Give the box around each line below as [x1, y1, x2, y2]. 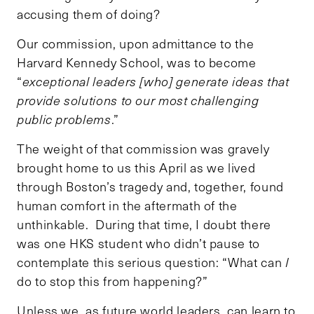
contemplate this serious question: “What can [17, 253, 282, 271]
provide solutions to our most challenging [17, 91, 259, 109]
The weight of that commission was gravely [17, 139, 270, 157]
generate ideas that [176, 72, 289, 90]
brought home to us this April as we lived [17, 158, 256, 176]
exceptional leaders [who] [22, 72, 173, 90]
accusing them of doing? [17, 5, 161, 22]
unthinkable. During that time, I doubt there [17, 215, 271, 233]
